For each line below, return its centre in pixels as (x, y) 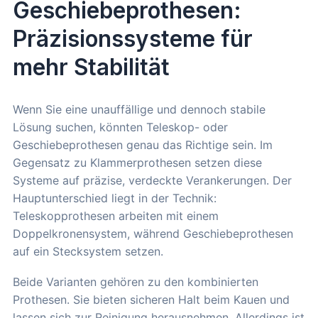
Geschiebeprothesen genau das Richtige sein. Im (143, 144)
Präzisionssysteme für (133, 38)
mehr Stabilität (91, 67)
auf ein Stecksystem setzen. (88, 251)
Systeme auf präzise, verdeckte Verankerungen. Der (152, 180)
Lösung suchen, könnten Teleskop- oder (120, 127)
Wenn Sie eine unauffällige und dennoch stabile (139, 109)
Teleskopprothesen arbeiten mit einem (116, 215)
